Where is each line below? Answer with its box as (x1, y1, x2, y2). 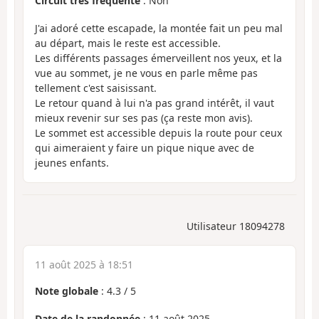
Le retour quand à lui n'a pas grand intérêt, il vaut (35, 95, 274, 110)
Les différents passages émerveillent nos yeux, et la (35, 51, 282, 65)
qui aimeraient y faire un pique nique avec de (35, 140, 254, 155)
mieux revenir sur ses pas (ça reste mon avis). (35, 110, 253, 125)
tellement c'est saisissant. (35, 80, 157, 95)
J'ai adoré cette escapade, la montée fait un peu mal (35, 21, 283, 35)
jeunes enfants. (35, 155, 109, 169)
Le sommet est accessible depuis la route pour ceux (35, 125, 282, 140)
